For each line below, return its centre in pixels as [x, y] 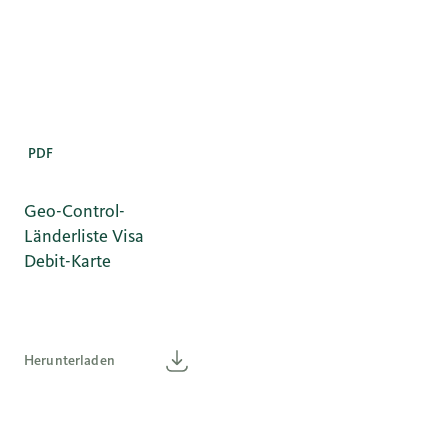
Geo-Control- [74, 210]
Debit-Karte [67, 260]
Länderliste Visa [84, 235]
